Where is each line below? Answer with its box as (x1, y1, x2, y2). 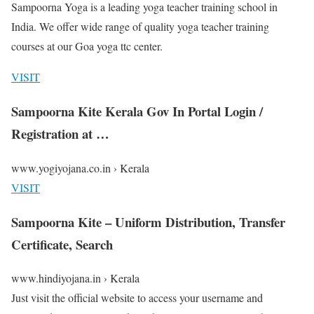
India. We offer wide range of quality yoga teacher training (11, 19, 269, 34)
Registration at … (11, 124, 109, 144)
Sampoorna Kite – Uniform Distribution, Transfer (11, 212, 285, 231)
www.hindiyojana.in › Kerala (11, 271, 139, 286)
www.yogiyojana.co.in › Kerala (11, 160, 149, 175)
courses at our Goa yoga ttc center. (11, 39, 163, 54)
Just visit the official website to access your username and (11, 290, 263, 306)
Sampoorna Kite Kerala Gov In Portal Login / (11, 102, 263, 121)
